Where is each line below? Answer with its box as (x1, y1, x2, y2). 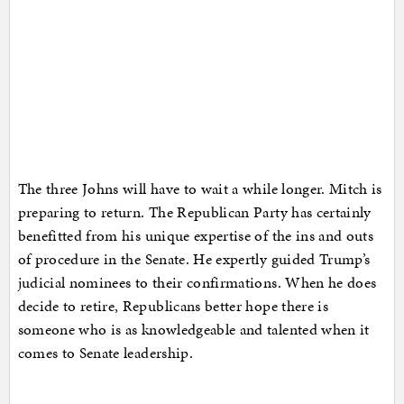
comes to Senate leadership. (17, 342, 193, 364)
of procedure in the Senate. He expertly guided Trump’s (17, 248, 371, 271)
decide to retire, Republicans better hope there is (17, 295, 329, 317)
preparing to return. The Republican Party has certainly (17, 201, 372, 224)
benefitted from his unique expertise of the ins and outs (17, 225, 374, 247)
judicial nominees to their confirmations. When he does (17, 271, 377, 294)
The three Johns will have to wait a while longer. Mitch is (17, 178, 382, 200)
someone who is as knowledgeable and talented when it (17, 318, 370, 341)
